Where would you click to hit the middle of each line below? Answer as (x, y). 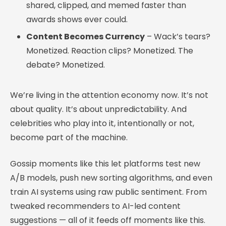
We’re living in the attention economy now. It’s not (109, 95)
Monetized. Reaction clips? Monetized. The (110, 50)
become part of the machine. (69, 137)
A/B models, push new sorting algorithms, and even (111, 178)
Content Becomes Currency (86, 36)
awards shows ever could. (77, 19)
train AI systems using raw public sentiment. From (108, 192)
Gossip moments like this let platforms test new (105, 163)
